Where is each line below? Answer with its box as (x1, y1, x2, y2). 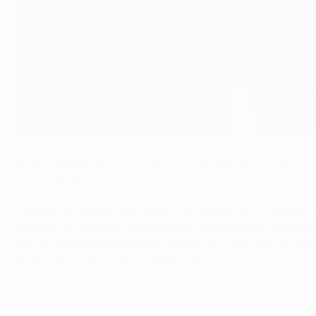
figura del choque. (17, 174, 110, 190)
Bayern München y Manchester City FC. (17, 253, 219, 269)
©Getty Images (17, 145, 75, 158)
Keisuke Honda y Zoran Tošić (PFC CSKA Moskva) (17, 133, 236, 147)
